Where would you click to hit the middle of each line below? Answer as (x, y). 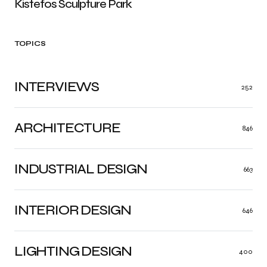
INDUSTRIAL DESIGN (81, 169)
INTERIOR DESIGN (73, 210)
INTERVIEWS (57, 87)
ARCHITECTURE (67, 128)
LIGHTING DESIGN (73, 252)
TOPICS (30, 44)
